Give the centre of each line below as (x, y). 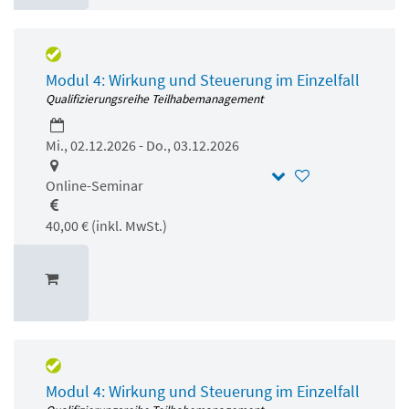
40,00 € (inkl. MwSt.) (106, 225)
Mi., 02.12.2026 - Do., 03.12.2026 (142, 145)
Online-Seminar (94, 185)
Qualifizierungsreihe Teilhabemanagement (155, 99)
